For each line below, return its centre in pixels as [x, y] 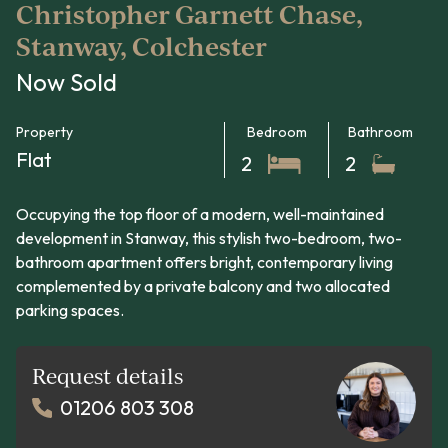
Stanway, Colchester [141, 46]
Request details [107, 376]
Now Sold [66, 82]
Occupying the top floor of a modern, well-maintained [200, 214]
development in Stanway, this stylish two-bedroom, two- [209, 238]
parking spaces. [70, 310]
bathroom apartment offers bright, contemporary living [204, 262]
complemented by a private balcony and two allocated [203, 286]
